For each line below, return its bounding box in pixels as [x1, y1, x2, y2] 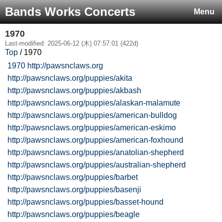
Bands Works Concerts [5, 5, 135, 18]
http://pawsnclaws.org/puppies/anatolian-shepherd [7, 148, 184, 157]
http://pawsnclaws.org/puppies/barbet [7, 173, 138, 181]
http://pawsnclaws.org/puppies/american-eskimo [7, 123, 176, 132]
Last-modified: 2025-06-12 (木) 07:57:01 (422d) [5, 40, 138, 47]
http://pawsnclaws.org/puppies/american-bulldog [7, 111, 177, 119]
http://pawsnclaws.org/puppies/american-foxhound [7, 136, 183, 144]
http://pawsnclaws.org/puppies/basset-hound [7, 198, 164, 206]
